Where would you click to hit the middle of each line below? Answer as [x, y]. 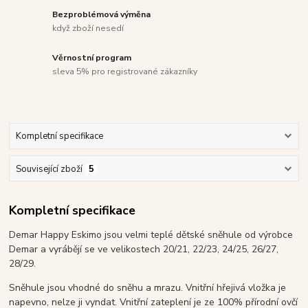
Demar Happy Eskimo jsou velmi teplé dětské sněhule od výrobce [151, 235]
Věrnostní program [92, 58]
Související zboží [49, 169]
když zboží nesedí [88, 29]
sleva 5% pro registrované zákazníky [125, 71]
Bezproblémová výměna [102, 15]
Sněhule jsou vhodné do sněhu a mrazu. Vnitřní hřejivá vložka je [148, 288]
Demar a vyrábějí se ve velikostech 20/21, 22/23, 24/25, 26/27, [144, 250]
